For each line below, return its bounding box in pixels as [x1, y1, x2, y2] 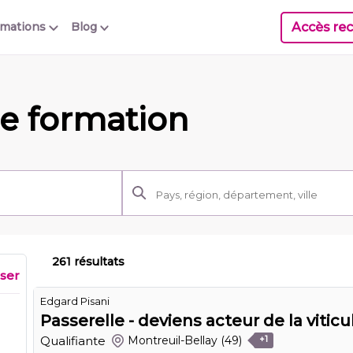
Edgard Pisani [40, 294, 110, 307]
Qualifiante [40, 333, 106, 348]
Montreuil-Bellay [128, 333, 218, 348]
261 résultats [52, 254, 124, 269]
